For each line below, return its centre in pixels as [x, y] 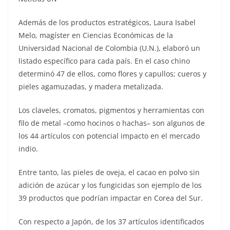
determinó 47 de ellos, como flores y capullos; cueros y [112, 73]
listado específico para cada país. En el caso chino [104, 61]
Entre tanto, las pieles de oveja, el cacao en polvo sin [109, 172]
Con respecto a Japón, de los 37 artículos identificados [111, 221]
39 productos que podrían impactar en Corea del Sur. [111, 198]
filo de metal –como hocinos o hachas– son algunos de [112, 123]
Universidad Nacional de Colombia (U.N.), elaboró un [109, 48]
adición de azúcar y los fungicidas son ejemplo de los [110, 185]
